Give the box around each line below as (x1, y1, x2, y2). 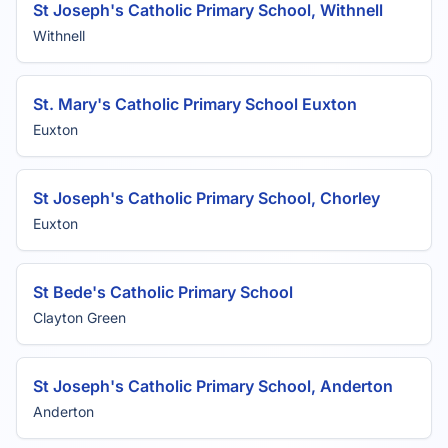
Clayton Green (33, 309, 126, 326)
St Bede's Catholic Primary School (33, 282, 293, 302)
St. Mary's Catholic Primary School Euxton (33, 94, 357, 114)
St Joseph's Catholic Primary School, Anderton (33, 376, 393, 396)
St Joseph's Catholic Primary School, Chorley (33, 188, 380, 208)
